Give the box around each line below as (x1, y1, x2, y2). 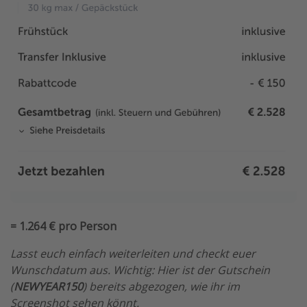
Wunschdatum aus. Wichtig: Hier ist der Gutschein (10, 262, 270, 278)
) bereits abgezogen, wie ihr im (83, 279, 240, 295)
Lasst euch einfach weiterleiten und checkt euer (10, 246, 256, 262)
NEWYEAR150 (14, 279, 83, 295)
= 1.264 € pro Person (10, 219, 116, 234)
